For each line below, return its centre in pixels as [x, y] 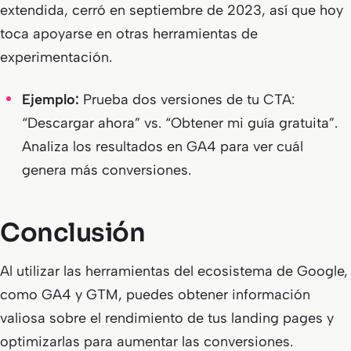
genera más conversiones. [107, 170]
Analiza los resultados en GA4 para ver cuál [163, 147]
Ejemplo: [51, 100]
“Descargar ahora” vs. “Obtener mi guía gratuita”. [180, 123]
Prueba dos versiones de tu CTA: [187, 100]
